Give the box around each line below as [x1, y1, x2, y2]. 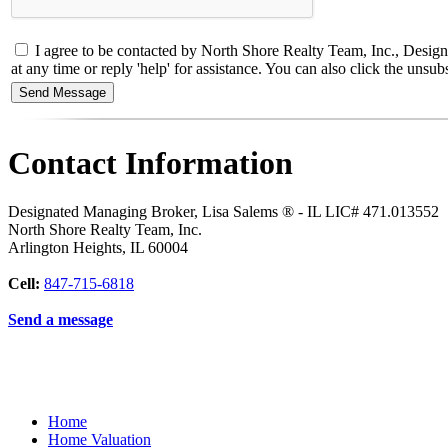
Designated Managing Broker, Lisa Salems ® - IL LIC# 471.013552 [8, 203, 439, 221]
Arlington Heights [8, 239, 122, 257]
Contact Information [8, 144, 293, 181]
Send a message [8, 311, 113, 329]
